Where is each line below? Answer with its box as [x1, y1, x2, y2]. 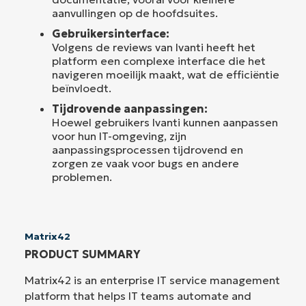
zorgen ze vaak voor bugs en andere [52, 156, 239, 170]
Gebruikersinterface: [52, 26, 169, 40]
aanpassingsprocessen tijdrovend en [52, 142, 243, 156]
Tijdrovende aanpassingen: [52, 101, 208, 115]
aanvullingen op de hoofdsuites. [52, 5, 218, 20]
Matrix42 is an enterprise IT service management [25, 273, 280, 287]
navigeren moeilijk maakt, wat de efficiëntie [52, 67, 279, 81]
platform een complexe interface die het [52, 53, 266, 68]
